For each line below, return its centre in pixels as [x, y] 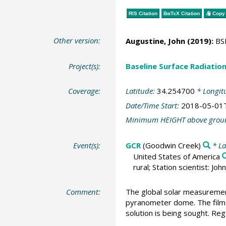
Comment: [83, 192]
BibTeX [171, 13]
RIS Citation [143, 13]
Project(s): [85, 66]
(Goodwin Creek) [171, 145]
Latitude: [141, 91]
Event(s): [87, 145]
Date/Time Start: [153, 105]
